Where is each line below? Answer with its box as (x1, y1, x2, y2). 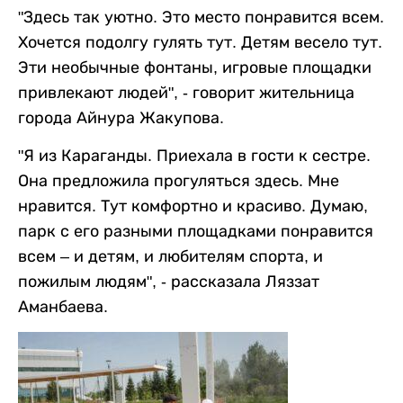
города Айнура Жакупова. (18, 108, 224, 127)
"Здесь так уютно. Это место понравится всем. (18, 7, 384, 26)
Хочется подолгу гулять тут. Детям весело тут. (18, 32, 382, 51)
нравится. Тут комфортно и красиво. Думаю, (18, 196, 368, 215)
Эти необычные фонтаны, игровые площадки (18, 58, 372, 76)
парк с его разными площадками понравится (18, 221, 373, 240)
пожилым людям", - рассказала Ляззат (18, 272, 319, 291)
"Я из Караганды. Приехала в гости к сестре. (18, 146, 371, 165)
